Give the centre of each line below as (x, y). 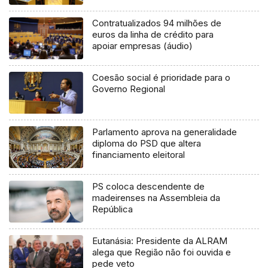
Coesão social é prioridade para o (162, 78)
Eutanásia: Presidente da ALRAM (160, 241)
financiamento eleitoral (139, 155)
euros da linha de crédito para (153, 35)
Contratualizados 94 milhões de (157, 23)
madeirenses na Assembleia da (156, 198)
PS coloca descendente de (149, 187)
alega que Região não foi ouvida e (162, 252)
